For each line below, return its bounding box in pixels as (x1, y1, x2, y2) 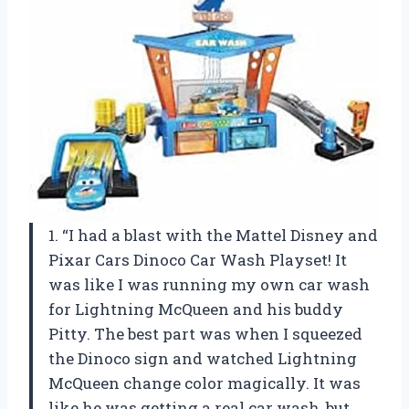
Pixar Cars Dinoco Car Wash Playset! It (48, 249, 347, 271)
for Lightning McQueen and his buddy (48, 299, 343, 320)
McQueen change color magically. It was (48, 372, 361, 394)
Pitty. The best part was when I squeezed (48, 323, 362, 345)
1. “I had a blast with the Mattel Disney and (48, 225, 378, 246)
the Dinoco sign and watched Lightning (48, 348, 357, 370)
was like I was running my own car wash (48, 274, 370, 296)
